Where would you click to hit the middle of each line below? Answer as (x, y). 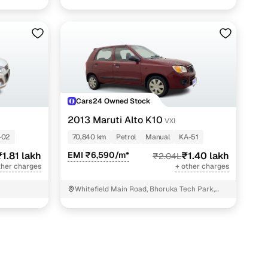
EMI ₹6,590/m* (98, 155)
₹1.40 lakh (205, 156)
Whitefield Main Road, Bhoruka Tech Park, (144, 189)
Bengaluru (92, 200)
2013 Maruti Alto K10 (115, 120)
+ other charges (202, 167)
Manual (158, 137)
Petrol (126, 137)
